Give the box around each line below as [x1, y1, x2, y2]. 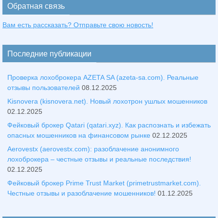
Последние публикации [7, 49, 91, 58]
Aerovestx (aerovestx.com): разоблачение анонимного [7, 145, 179, 153]
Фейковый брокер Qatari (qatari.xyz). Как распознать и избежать [7, 121, 211, 129]
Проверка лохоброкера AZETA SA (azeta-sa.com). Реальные [7, 73, 199, 81]
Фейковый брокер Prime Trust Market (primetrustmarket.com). [7, 179, 201, 187]
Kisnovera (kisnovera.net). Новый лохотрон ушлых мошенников [7, 97, 207, 105]
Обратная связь [7, 1, 65, 10]
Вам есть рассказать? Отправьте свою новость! [2, 20, 153, 29]
